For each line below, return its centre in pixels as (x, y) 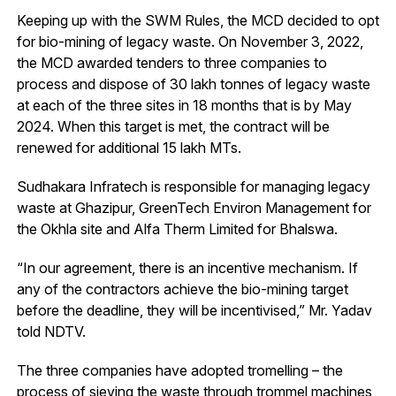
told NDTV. (51, 332)
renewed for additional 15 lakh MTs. (129, 148)
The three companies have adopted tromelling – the (179, 371)
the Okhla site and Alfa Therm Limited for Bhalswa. (177, 229)
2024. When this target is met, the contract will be (173, 127)
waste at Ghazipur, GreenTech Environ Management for (194, 208)
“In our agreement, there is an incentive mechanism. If (187, 268)
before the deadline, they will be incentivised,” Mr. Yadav (194, 311)
